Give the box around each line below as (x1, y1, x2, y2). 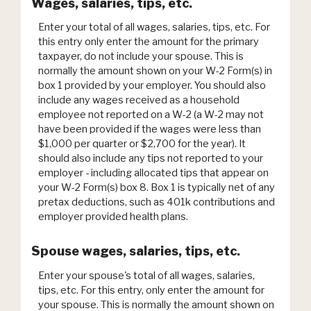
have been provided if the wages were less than (38, 123, 261, 136)
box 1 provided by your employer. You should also (38, 79, 266, 92)
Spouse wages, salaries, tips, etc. (31, 244, 240, 259)
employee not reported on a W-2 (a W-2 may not (38, 108, 264, 121)
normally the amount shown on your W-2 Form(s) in (38, 65, 272, 78)
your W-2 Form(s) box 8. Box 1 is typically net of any (38, 181, 275, 194)
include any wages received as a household (38, 94, 239, 107)
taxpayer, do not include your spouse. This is (38, 50, 244, 63)
